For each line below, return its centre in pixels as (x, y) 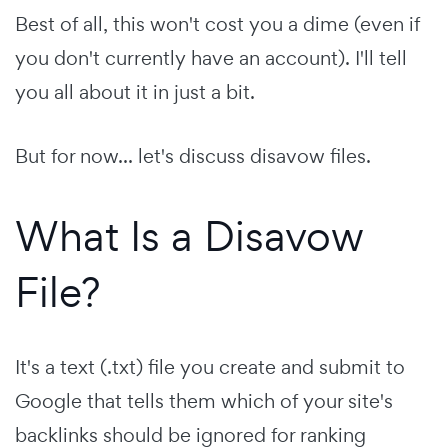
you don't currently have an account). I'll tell (211, 57)
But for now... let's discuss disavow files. (193, 155)
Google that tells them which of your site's (204, 400)
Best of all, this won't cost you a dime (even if (217, 23)
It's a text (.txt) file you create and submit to (210, 366)
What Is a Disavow (189, 235)
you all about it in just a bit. (135, 91)
